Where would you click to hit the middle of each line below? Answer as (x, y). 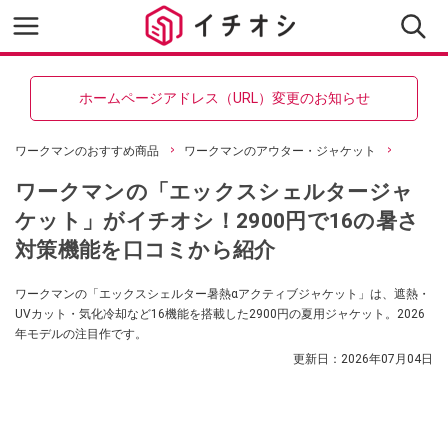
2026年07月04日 (387, 359)
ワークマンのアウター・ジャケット (280, 151)
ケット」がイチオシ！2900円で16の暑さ (217, 220)
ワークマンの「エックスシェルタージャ (214, 191)
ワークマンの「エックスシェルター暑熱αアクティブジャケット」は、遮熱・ (222, 294)
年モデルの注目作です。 (81, 334)
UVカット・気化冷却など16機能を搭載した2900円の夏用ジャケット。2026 (220, 314)
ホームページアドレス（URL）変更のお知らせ (224, 98)
